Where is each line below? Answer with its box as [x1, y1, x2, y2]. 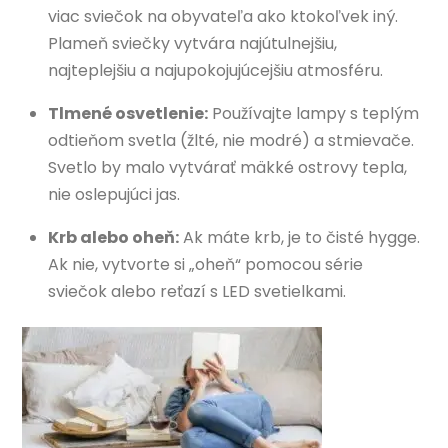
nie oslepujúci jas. [48, 182, 180, 206]
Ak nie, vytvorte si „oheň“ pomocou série [48, 252, 363, 276]
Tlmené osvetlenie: [48, 101, 208, 125]
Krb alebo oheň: [48, 225, 179, 249]
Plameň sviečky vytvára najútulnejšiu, [48, 31, 337, 55]
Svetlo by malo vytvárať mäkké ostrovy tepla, [48, 155, 407, 179]
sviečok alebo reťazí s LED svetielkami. [48, 279, 346, 303]
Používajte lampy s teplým [208, 101, 419, 125]
